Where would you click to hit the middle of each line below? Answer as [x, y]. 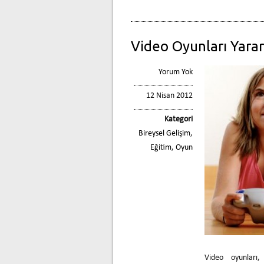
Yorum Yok [176, 72]
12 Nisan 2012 [169, 95]
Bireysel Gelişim [164, 133]
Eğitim [161, 147]
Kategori [179, 119]
